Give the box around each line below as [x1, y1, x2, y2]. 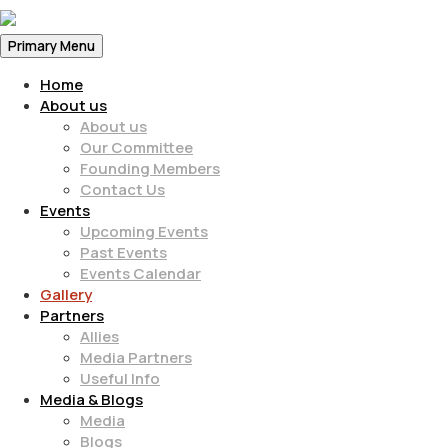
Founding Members [80, 157, 220, 179]
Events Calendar [80, 262, 201, 284]
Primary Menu [8, 36, 95, 55]
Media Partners [80, 346, 192, 368]
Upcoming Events [80, 220, 208, 242]
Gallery [40, 283, 92, 305]
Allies [80, 325, 119, 347]
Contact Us [80, 178, 165, 200]
